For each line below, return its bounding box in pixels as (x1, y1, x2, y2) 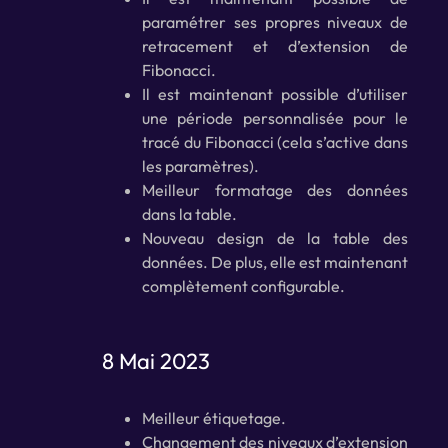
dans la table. (141, 204, 237, 225)
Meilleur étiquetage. (141, 408, 286, 429)
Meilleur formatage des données (141, 180, 409, 201)
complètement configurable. (141, 276, 345, 297)
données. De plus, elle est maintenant (141, 252, 409, 273)
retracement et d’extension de (141, 36, 409, 57)
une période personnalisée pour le (141, 108, 409, 129)
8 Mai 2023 (101, 347, 210, 376)
